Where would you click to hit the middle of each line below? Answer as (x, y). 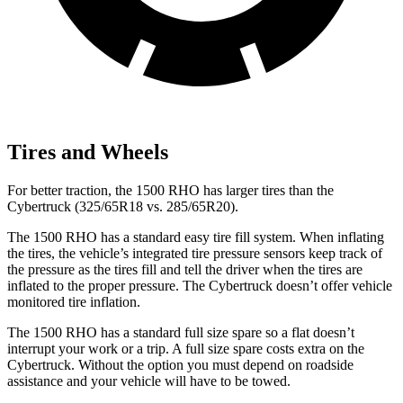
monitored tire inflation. (74, 301)
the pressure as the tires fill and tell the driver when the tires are (185, 269)
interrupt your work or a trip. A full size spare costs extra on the (186, 348)
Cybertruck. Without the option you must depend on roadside (180, 364)
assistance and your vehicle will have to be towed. (149, 381)
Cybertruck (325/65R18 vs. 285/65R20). (123, 206)
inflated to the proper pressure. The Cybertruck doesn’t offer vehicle (200, 285)
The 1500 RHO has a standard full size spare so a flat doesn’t (181, 332)
